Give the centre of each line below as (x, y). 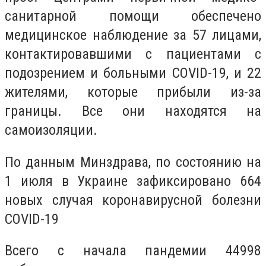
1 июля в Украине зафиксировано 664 (133, 181)
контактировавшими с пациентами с (133, 54)
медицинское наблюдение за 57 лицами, (133, 35)
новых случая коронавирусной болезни (133, 200)
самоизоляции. (51, 130)
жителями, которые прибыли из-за (133, 92)
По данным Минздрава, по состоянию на (133, 162)
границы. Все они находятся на (133, 111)
